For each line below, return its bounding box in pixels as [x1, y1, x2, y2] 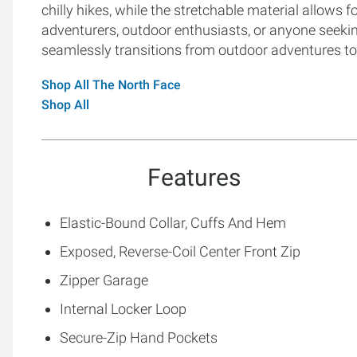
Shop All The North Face [41, 77, 181, 92]
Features [147, 163, 241, 191]
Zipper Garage [60, 272, 148, 288]
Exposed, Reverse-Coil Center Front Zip [60, 243, 300, 260]
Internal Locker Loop [60, 300, 186, 317]
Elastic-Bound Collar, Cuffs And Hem [60, 214, 286, 231]
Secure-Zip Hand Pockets [60, 329, 218, 346]
